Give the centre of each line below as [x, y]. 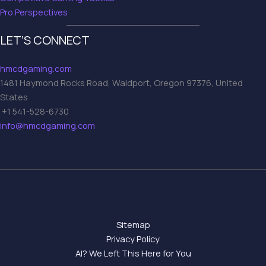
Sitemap [133, 225]
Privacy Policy [133, 239]
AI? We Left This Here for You [133, 253]
